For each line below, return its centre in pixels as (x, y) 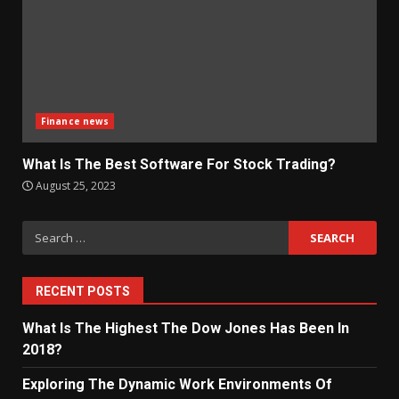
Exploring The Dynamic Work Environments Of (177, 384)
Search (45, 231)
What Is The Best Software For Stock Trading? (179, 164)
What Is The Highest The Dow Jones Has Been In (186, 328)
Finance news (75, 121)
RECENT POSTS (83, 291)
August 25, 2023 (74, 186)
